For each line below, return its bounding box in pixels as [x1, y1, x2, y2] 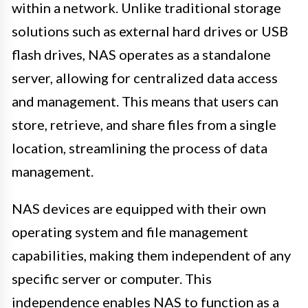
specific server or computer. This [12, 269, 212, 287]
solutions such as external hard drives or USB [12, 22, 288, 39]
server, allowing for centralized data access [12, 69, 278, 86]
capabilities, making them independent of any [12, 246, 291, 263]
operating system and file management [12, 223, 248, 240]
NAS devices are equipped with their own [12, 199, 266, 217]
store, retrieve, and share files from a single [12, 115, 276, 133]
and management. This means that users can [12, 92, 278, 109]
